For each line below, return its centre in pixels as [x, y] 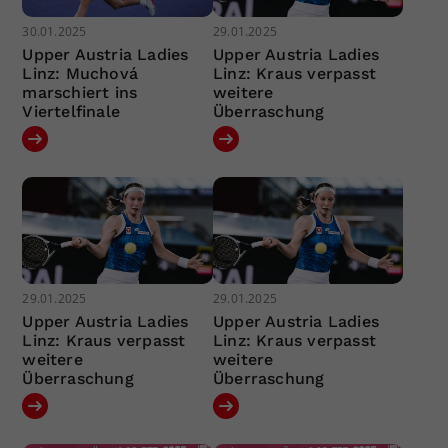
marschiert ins [80, 92]
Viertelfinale [71, 111]
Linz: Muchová [80, 73]
